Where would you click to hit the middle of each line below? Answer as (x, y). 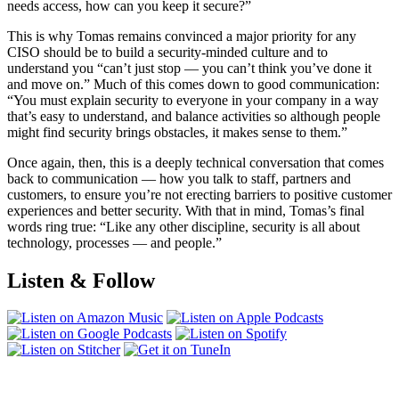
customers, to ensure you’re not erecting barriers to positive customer (199, 194)
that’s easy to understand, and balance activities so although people (194, 116)
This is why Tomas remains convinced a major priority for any (182, 36)
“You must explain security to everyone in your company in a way (193, 100)
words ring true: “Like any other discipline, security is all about (183, 226)
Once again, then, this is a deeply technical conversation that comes (195, 162)
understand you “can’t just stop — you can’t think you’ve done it (189, 68)
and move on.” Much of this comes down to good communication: (193, 84)
